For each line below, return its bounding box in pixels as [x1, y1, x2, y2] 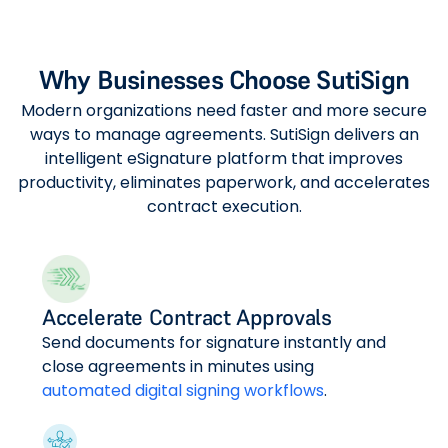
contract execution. [146, 195, 302, 219]
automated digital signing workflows [42, 379, 324, 403]
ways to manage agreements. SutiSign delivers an [29, 123, 419, 147]
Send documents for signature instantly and [42, 331, 386, 355]
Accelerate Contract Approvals [42, 303, 332, 332]
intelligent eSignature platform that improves [45, 147, 403, 171]
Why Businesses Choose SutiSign [39, 64, 409, 97]
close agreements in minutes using [42, 355, 314, 379]
